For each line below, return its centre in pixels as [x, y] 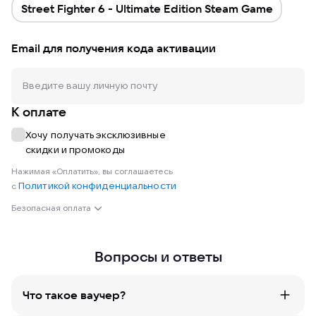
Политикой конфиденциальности [97, 186]
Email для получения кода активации [114, 48]
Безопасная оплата [51, 208]
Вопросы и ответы [158, 256]
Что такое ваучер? [74, 295]
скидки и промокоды [75, 150]
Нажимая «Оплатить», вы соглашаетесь [93, 172]
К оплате [39, 112]
